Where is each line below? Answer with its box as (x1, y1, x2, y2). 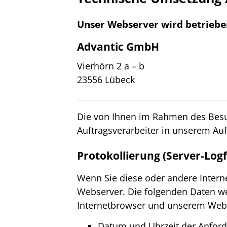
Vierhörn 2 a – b (77, 59, 144, 72)
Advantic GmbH (77, 39, 159, 54)
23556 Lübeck (77, 73, 135, 86)
